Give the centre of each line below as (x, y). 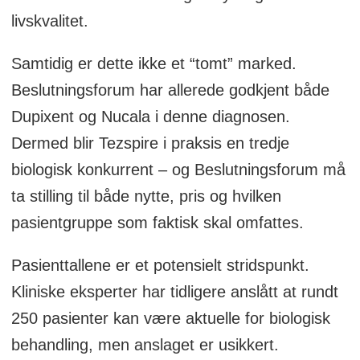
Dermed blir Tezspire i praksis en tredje (150, 143)
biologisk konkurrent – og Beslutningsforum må (178, 169)
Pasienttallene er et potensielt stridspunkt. (160, 265)
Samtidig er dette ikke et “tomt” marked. (153, 63)
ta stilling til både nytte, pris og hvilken (146, 196)
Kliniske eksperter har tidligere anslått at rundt (174, 291)
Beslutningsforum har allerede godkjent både (170, 90)
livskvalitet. (49, 20)
